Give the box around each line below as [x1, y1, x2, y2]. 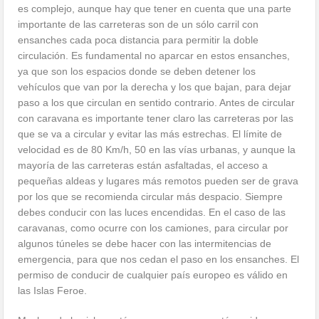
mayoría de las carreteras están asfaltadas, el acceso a [18, 159, 268, 172]
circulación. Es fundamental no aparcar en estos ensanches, [18, 50, 291, 62]
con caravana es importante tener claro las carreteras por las [18, 113, 294, 125]
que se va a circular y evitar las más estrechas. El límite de [18, 128, 283, 140]
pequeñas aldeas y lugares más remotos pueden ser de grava [18, 175, 299, 187]
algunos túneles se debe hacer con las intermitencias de [18, 238, 272, 250]
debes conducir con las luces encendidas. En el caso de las [18, 206, 286, 219]
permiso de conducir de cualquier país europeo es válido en [18, 269, 288, 281]
